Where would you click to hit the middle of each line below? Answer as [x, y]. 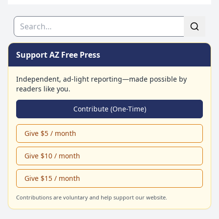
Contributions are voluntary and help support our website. [92, 197]
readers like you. [43, 88]
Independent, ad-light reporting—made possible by [101, 79]
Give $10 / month [52, 155]
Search [26, 21]
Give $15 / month [52, 178]
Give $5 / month [50, 133]
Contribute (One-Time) [109, 109]
